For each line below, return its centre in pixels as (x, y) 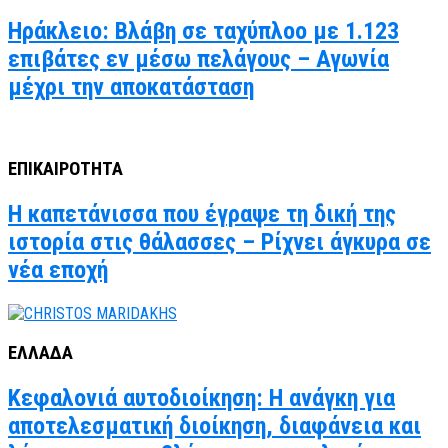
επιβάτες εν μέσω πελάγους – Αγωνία (198, 58)
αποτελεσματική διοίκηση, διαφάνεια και (214, 425)
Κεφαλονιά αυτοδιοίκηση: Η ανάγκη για (201, 397)
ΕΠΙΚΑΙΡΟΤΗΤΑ (65, 169)
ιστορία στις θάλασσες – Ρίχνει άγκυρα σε (219, 242)
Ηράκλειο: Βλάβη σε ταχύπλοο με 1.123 (203, 30)
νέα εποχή (58, 270)
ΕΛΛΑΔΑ (40, 352)
